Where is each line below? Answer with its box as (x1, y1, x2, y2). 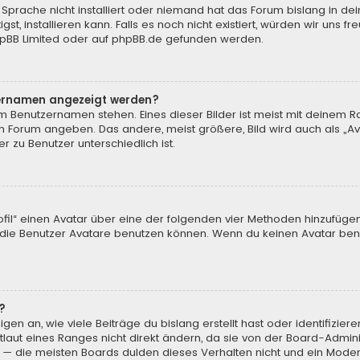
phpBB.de (112, 31, 162, 47)
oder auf (59, 31, 112, 47)
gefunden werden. (162, 31, 264, 47)
